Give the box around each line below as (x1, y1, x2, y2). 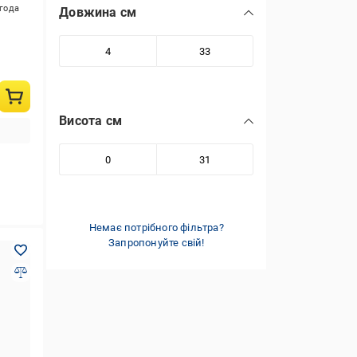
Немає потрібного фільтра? (88, 222, 224, 233)
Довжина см (59, 5, 137, 20)
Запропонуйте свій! (108, 237, 205, 249)
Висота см (59, 113, 122, 128)
